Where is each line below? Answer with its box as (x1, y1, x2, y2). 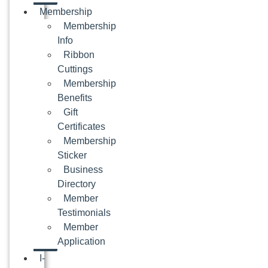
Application (57, 236, 105, 247)
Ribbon (63, 50, 95, 60)
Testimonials (57, 208, 111, 218)
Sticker (57, 150, 87, 161)
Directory (57, 179, 96, 190)
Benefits (57, 93, 92, 103)
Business (63, 165, 103, 175)
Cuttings (57, 64, 93, 75)
